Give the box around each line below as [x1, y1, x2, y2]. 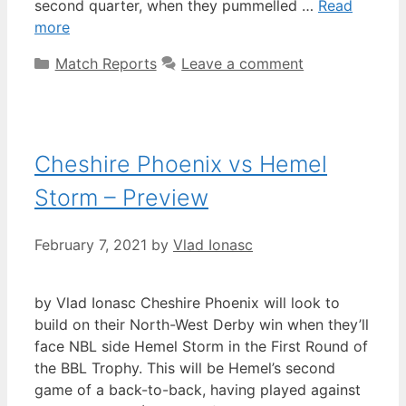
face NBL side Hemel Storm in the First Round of [34, 336, 368, 355]
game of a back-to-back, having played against [34, 380, 361, 399]
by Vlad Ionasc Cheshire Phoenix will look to [34, 293, 340, 312]
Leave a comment [181, 54, 304, 73]
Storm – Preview [34, 184, 208, 212]
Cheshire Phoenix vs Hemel [34, 150, 327, 179]
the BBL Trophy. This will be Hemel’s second [34, 358, 335, 377]
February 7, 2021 [34, 235, 147, 254]
